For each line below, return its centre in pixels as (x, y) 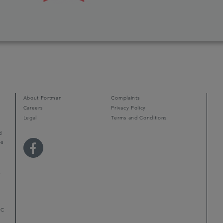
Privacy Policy (128, 108)
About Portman (43, 98)
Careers (33, 108)
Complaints (125, 98)
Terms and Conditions (139, 118)
